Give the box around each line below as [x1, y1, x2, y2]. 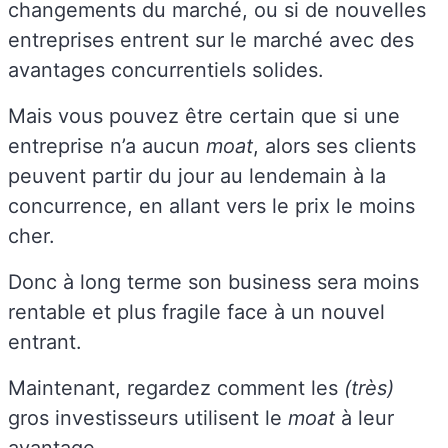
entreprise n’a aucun [8, 133, 206, 158]
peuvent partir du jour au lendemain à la [8, 163, 386, 188]
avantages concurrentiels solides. [8, 57, 324, 82]
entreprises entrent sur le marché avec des [8, 27, 414, 52]
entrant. [8, 329, 82, 354]
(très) [344, 375, 394, 400]
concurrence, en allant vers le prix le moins [8, 193, 415, 218]
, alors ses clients [253, 133, 416, 158]
